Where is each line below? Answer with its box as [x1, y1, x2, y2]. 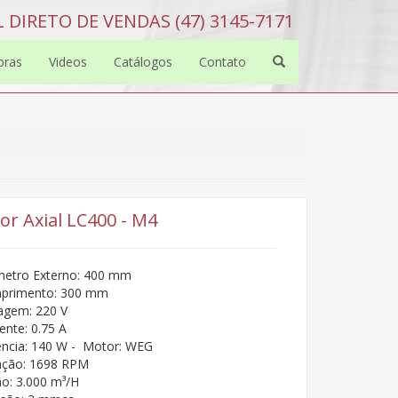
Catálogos [114, 53, 172, 70]
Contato [199, 53, 246, 70]
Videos [49, 53, 87, 70]
